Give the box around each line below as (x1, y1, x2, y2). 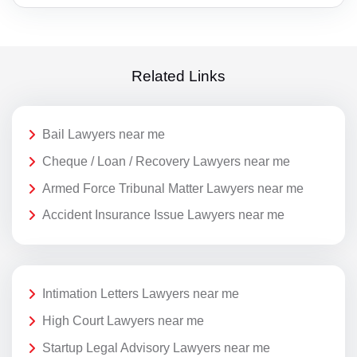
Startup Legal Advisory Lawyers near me (42, 340, 270, 355)
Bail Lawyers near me (42, 127, 165, 142)
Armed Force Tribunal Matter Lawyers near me (42, 181, 304, 195)
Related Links (131, 68, 226, 85)
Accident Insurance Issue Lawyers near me (42, 208, 284, 222)
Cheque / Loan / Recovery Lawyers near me (42, 155, 290, 169)
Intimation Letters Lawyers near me (42, 287, 239, 301)
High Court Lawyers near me (42, 314, 204, 328)
